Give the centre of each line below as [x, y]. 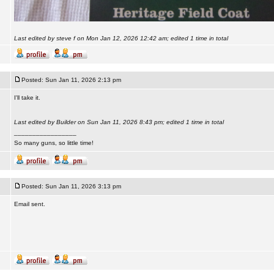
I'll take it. [27, 98]
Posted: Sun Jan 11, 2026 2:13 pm [71, 80]
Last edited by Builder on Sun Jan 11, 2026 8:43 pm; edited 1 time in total [119, 122]
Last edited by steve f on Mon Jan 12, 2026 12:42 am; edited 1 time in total [121, 38]
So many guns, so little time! [54, 143]
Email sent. [29, 204]
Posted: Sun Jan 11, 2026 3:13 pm [71, 186]
